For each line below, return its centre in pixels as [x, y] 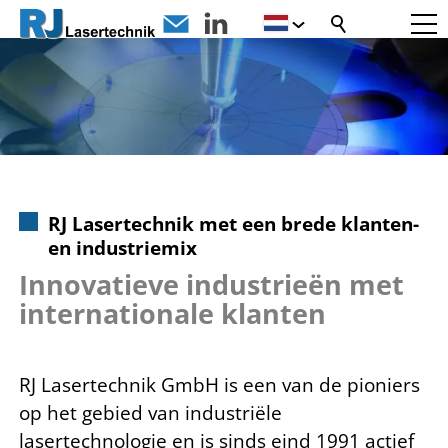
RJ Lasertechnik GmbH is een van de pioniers [219, 384]
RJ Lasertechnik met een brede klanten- [233, 223]
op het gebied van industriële [150, 412]
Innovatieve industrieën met [211, 285]
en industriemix [122, 247]
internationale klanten [172, 314]
